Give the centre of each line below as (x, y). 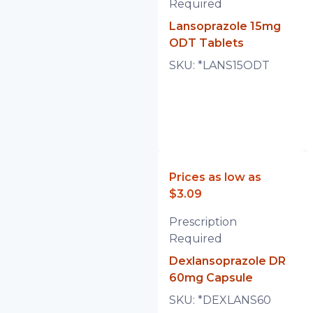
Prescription (203, 222)
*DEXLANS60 (234, 300)
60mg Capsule (211, 278)
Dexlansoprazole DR (227, 261)
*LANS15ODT (233, 65)
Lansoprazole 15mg (225, 26)
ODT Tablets (206, 43)
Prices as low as (215, 177)
